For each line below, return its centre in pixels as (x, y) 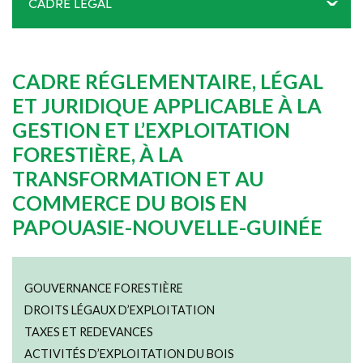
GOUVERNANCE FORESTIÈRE (104, 288)
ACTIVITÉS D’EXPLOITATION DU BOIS (129, 354)
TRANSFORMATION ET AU (138, 178)
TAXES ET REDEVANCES (89, 332)
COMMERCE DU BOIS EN (130, 203)
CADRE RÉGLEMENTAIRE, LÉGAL (168, 81)
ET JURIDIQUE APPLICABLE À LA (167, 105)
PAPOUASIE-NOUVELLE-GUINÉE (167, 227)
